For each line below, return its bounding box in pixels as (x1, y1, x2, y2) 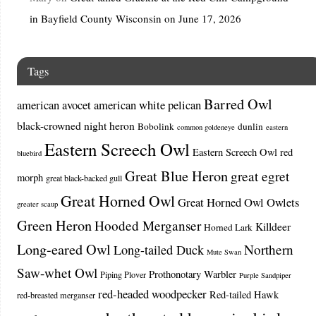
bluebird (16, 148, 42, 159)
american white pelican (93, 97, 201, 114)
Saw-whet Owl (16, 264, 97, 282)
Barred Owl (203, 95, 272, 114)
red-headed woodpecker (97, 286, 207, 303)
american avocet (16, 97, 91, 114)
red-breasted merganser (16, 289, 95, 301)
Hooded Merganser (94, 217, 201, 235)
